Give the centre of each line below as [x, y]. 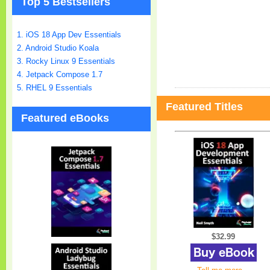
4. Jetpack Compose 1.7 [60, 75]
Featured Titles [204, 107]
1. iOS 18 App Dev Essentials [69, 35]
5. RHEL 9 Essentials [55, 88]
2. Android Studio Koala [58, 48]
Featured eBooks [65, 118]
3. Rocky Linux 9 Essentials [66, 61]
